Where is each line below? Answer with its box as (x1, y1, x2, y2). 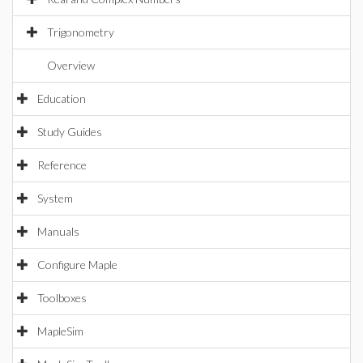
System (37, 191, 73, 205)
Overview (47, 58, 95, 72)
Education (37, 92, 86, 105)
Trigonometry (47, 25, 114, 39)
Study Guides (37, 125, 102, 139)
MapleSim (37, 324, 83, 338)
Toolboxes (37, 291, 87, 305)
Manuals (37, 224, 79, 238)
